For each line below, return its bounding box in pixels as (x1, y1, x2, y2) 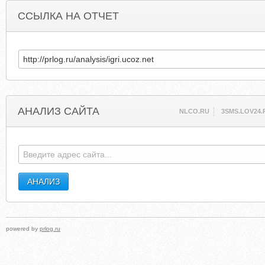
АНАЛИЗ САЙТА (18, 105, 99, 117)
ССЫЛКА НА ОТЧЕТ (18, 10, 119, 22)
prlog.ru (40, 225, 60, 232)
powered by (6, 225, 40, 232)
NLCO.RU (179, 108, 210, 115)
